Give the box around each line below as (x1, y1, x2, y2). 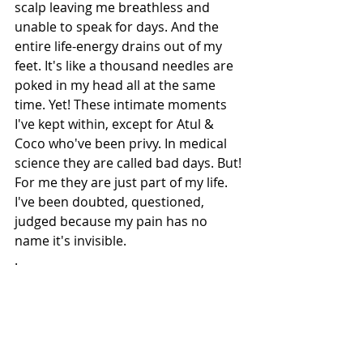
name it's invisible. (15, 231, 130, 250)
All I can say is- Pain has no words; (15, 270, 220, 288)
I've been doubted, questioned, (15, 192, 207, 211)
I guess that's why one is (15, 289, 165, 308)
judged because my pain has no (15, 211, 211, 230)
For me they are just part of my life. (15, 173, 228, 191)
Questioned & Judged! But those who (15, 309, 242, 327)
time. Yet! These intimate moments (15, 95, 230, 113)
